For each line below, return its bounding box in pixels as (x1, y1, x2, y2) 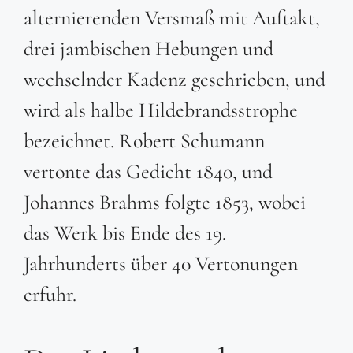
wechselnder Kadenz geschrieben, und (24, 67, 325, 92)
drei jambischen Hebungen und (24, 36, 273, 61)
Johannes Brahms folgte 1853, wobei (24, 190, 306, 215)
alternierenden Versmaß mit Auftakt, (24, 6, 320, 31)
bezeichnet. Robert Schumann (24, 128, 265, 154)
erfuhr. (24, 282, 76, 307)
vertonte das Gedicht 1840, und (24, 159, 273, 184)
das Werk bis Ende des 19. (24, 221, 226, 246)
